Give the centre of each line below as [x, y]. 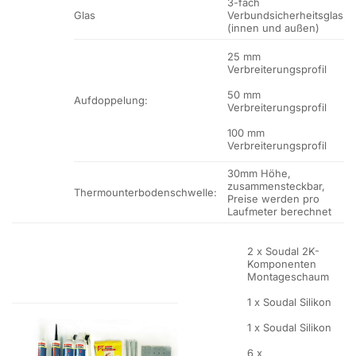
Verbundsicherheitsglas [286, 15]
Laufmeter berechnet [280, 212]
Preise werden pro [274, 199]
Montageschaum [288, 276]
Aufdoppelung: [111, 101]
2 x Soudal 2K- [284, 251]
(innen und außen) [274, 28]
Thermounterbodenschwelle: [145, 193]
